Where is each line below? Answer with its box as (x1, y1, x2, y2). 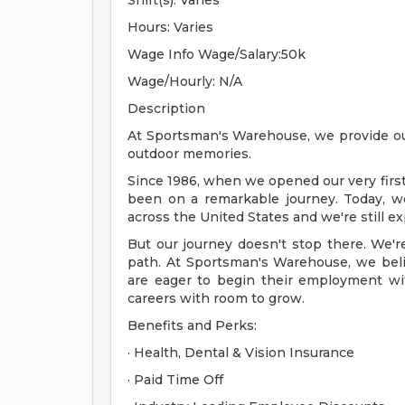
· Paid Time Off (127, 372, 223, 388)
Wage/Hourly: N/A (127, 73, 242, 89)
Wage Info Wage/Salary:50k (127, 46, 306, 62)
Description (127, 100, 205, 117)
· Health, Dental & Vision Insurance (127, 344, 354, 361)
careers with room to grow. (127, 290, 305, 306)
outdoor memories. (127, 146, 251, 162)
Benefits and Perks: (127, 317, 257, 334)
